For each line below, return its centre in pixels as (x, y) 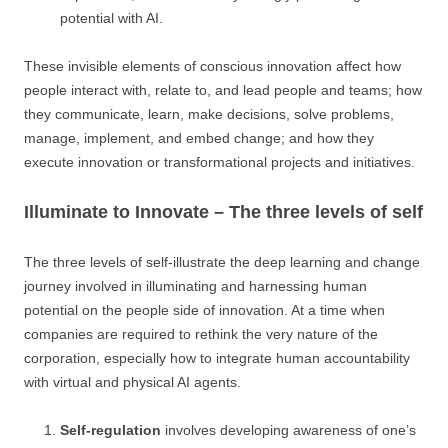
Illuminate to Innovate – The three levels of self (223, 212)
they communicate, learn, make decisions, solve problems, (209, 114)
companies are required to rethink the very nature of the (201, 334)
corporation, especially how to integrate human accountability (217, 358)
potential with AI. (111, 18)
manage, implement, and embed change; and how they (199, 138)
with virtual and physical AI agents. (132, 382)
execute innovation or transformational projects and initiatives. (219, 162)
